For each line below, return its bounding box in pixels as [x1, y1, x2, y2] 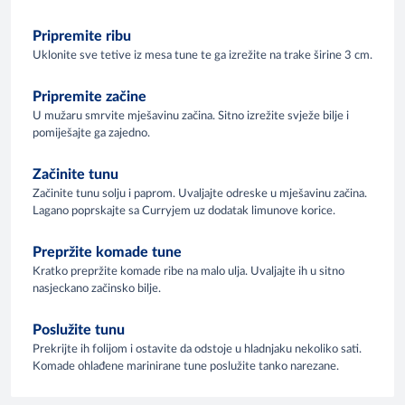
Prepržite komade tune [33, 244, 182, 259]
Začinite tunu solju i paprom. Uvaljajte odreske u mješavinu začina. [33, 187, 367, 200]
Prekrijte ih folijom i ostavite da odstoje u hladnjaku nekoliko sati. [33, 343, 362, 355]
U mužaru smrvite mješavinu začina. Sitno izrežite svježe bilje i [33, 109, 349, 122]
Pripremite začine [33, 89, 146, 104]
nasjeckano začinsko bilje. [33, 282, 161, 295]
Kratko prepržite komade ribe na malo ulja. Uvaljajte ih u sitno [33, 265, 344, 278]
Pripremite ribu [33, 28, 131, 43]
